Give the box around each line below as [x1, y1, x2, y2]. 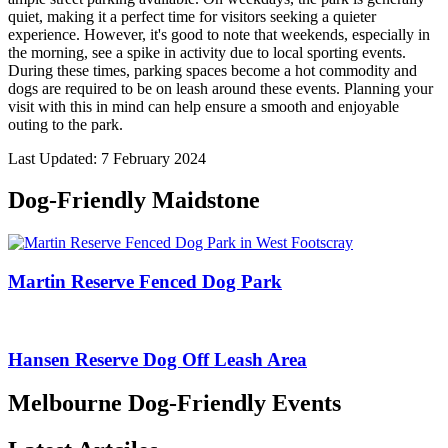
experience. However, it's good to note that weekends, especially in [8, 25, 430, 43]
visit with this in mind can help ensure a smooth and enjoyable [8, 97, 399, 115]
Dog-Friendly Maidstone [8, 187, 260, 214]
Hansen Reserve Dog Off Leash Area [8, 348, 307, 370]
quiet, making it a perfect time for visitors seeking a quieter [8, 7, 376, 25]
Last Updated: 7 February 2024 [8, 149, 206, 167]
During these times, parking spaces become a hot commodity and [8, 61, 417, 79]
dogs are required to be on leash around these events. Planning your [8, 79, 433, 97]
